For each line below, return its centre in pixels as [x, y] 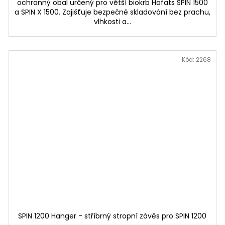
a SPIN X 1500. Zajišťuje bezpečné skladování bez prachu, [112, 12]
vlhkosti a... [112, 21]
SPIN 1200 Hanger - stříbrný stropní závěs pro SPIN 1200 [113, 216]
